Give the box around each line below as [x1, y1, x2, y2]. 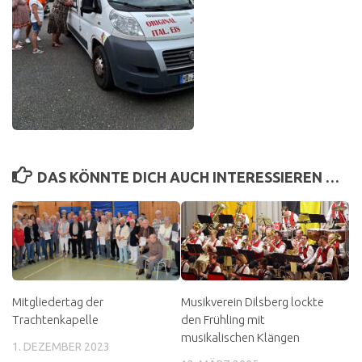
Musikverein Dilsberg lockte [181, 295, 324, 309]
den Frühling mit [181, 313, 265, 327]
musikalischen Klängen [181, 330, 300, 345]
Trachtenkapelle [12, 313, 99, 327]
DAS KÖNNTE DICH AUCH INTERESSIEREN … [36, 169, 339, 186]
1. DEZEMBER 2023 [12, 340, 110, 354]
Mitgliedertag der [12, 295, 103, 309]
